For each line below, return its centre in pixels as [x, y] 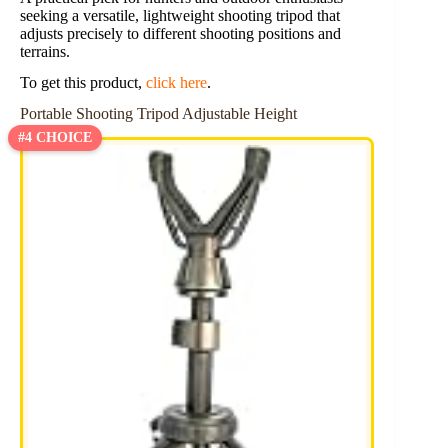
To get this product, [83, 82]
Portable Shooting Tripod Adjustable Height [158, 113]
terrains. [45, 52]
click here [176, 82]
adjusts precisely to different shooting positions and [180, 34]
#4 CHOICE [55, 138]
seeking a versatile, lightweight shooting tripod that [180, 16]
